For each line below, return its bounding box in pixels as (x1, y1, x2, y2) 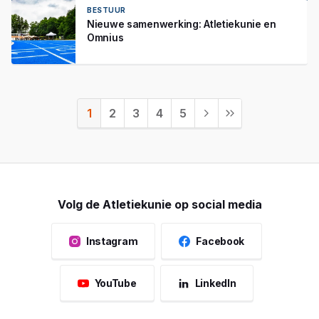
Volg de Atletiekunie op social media (57, 197, 262, 211)
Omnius (87, 31, 124, 43)
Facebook (196, 235, 245, 247)
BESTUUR (87, 6, 126, 14)
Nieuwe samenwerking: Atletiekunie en (87, 18, 276, 30)
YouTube (94, 277, 137, 289)
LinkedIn (194, 277, 236, 289)
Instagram (85, 235, 138, 247)
